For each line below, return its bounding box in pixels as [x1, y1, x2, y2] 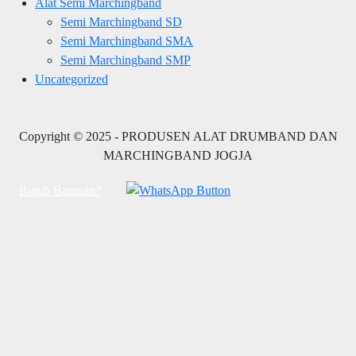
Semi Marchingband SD [60, 14, 182, 29]
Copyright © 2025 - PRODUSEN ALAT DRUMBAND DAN [18, 129, 338, 143]
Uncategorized [35, 72, 108, 86]
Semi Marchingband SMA [60, 33, 193, 48]
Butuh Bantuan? [19, 183, 101, 197]
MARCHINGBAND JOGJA [103, 148, 253, 162]
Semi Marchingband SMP [60, 52, 191, 67]
